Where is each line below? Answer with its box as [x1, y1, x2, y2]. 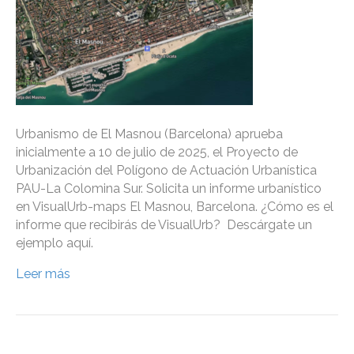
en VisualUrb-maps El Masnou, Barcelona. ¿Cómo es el [16, 199, 333, 215]
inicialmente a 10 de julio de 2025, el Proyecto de [16, 145, 298, 160]
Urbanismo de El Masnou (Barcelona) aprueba [16, 126, 283, 142]
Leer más [16, 266, 70, 282]
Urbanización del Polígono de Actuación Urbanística [16, 163, 317, 179]
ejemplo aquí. [16, 235, 93, 251]
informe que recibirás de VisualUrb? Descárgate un [16, 217, 312, 233]
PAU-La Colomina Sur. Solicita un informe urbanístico [16, 181, 322, 197]
